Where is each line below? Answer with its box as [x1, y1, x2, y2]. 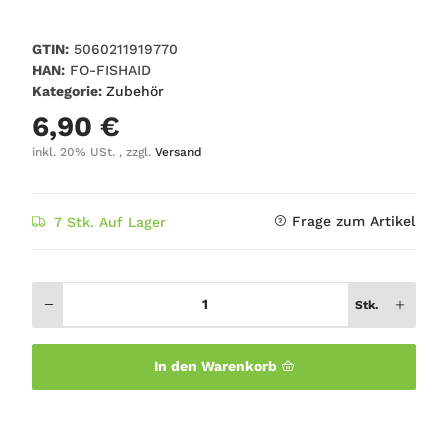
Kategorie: [32, 82, 106, 99]
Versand [155, 144, 202, 159]
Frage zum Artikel [292, 212, 415, 229]
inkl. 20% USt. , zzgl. [32, 144, 155, 159]
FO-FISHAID [70, 61, 151, 78]
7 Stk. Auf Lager [54, 213, 166, 230]
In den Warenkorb [153, 358, 281, 375]
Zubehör [106, 82, 164, 99]
